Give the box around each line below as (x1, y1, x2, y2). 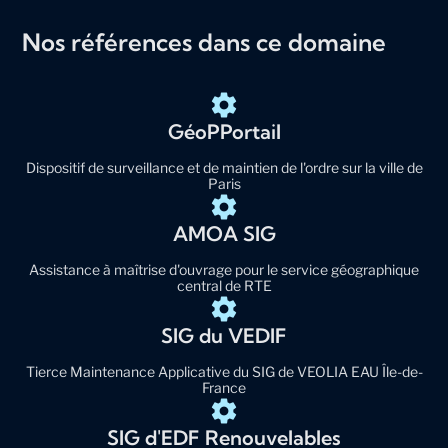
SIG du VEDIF (161, 322, 287, 348)
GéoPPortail (167, 118, 281, 144)
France (202, 378, 246, 396)
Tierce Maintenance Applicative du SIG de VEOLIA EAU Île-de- (25, 362, 423, 380)
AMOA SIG (172, 220, 276, 246)
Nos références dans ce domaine (22, 26, 387, 57)
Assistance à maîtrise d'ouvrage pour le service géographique (29, 260, 419, 278)
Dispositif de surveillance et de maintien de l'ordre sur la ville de (25, 158, 423, 176)
